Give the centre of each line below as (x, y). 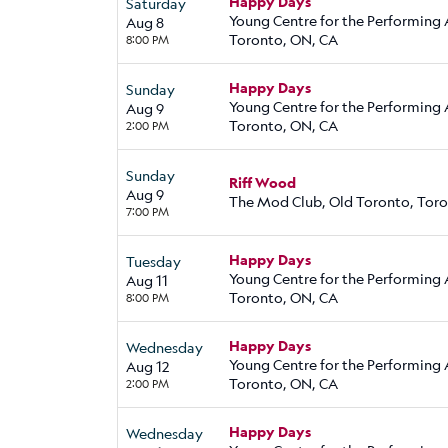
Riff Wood (262, 183)
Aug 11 (147, 280)
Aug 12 (147, 366)
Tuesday (153, 261)
